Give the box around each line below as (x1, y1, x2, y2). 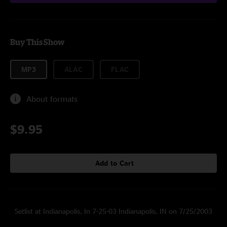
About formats (26, 94, 78, 103)
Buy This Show (10, 37, 64, 47)
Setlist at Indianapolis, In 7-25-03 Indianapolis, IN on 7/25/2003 (15, 207, 212, 215)
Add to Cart (95, 159, 134, 167)
